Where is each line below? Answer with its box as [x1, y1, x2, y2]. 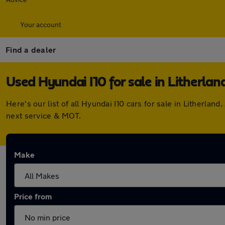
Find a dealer [6, 45, 56, 54]
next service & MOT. [6, 110, 81, 120]
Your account [20, 20, 61, 29]
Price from [14, 191, 52, 201]
